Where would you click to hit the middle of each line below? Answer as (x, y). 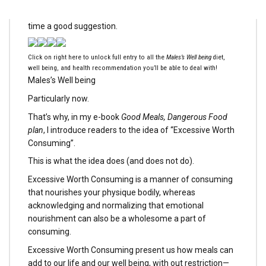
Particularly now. (58, 98)
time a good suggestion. (73, 26)
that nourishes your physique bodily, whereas (112, 193)
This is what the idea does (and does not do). (111, 161)
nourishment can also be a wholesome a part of (117, 219)
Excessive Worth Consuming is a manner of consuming (130, 180)
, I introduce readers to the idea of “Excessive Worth (139, 130)
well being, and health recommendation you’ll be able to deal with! (123, 68)
